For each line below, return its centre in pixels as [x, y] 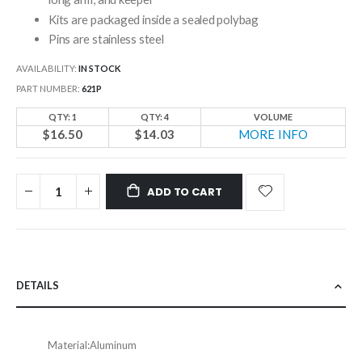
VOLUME [273, 117]
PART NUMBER [47, 88]
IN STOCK [100, 68]
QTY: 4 [155, 117]
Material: [68, 345]
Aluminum [113, 345]
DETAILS [38, 286]
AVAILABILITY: [46, 68]
